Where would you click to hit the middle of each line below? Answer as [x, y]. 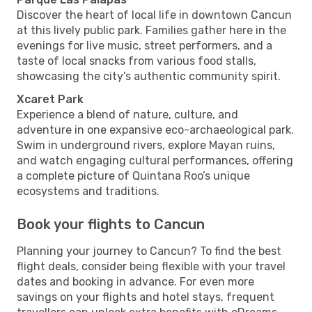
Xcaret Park [50, 99]
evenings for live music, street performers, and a [145, 45]
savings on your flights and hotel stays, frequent [146, 297]
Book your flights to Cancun [111, 224]
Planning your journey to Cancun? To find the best [149, 251]
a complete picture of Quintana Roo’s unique [133, 175]
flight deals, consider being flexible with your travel [151, 266]
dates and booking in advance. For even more [135, 281]
